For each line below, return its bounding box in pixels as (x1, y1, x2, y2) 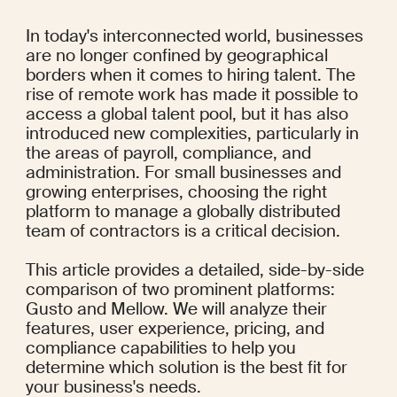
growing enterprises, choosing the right (25, 181, 327, 204)
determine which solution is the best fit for (25, 356, 347, 379)
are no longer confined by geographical (25, 44, 328, 67)
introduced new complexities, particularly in (25, 122, 359, 145)
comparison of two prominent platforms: (25, 278, 335, 301)
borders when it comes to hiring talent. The (25, 64, 355, 87)
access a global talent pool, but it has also (25, 103, 348, 126)
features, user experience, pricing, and (25, 317, 324, 340)
